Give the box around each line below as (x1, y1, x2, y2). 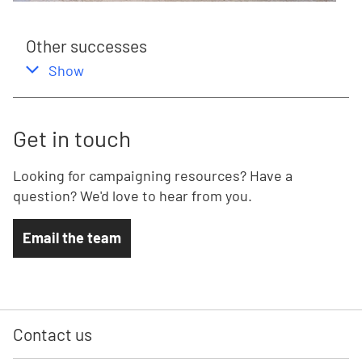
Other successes (26, 36, 147, 57)
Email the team (23, 229, 121, 247)
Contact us (13, 324, 92, 345)
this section (84, 59, 169, 80)
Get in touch (13, 124, 131, 153)
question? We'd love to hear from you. (13, 187, 252, 205)
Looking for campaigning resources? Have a (13, 166, 293, 185)
